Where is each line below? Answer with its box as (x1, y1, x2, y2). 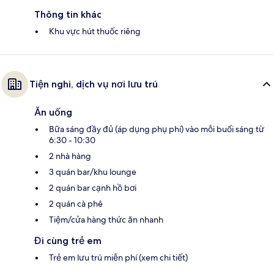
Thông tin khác (34, 8, 102, 20)
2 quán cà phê (49, 198, 103, 209)
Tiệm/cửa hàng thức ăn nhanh (49, 213, 163, 225)
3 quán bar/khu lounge (49, 166, 136, 177)
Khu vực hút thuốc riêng (49, 25, 141, 37)
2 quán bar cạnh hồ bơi (49, 182, 136, 193)
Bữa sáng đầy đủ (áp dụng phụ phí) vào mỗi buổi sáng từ (49, 123, 264, 135)
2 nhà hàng (49, 150, 91, 161)
